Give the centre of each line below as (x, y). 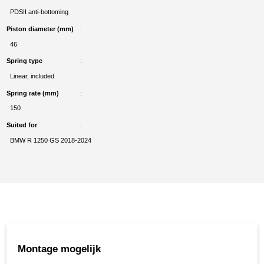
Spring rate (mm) (33, 93)
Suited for (22, 125)
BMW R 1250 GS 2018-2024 (50, 140)
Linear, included (32, 76)
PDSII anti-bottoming (39, 12)
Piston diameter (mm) (40, 29)
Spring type (25, 61)
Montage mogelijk (59, 248)
